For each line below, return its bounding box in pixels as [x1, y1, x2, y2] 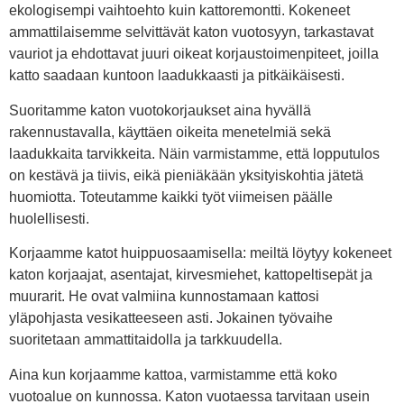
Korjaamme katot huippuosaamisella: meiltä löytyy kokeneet [9, 245, 391, 262]
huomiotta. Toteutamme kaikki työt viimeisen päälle [9, 188, 333, 205]
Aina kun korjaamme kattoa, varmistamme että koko [9, 366, 337, 382]
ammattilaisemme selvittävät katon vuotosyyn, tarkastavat [9, 24, 373, 41]
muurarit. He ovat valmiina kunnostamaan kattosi [9, 289, 319, 305]
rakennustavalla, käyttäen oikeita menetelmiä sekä [9, 124, 331, 140]
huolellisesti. [9, 210, 89, 226]
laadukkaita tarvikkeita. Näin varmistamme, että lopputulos [9, 145, 380, 161]
